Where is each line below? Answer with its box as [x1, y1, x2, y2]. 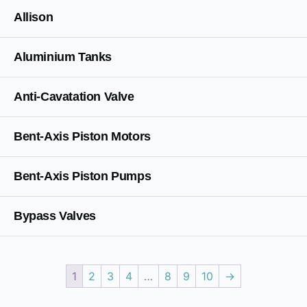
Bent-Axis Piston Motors [14, 130, 151, 143]
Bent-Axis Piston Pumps [14, 169, 151, 183]
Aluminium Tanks [14, 50, 112, 64]
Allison [14, 10, 53, 24]
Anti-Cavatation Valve [14, 90, 134, 103]
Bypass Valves [14, 209, 96, 223]
